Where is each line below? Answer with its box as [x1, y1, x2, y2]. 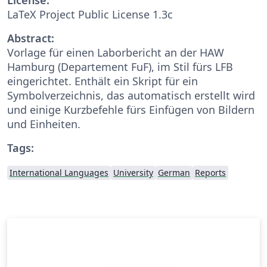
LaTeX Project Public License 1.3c [7, 7, 173, 21]
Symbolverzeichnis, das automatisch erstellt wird [7, 88, 255, 103]
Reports [195, 166, 226, 178]
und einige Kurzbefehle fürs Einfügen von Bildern [7, 102, 254, 117]
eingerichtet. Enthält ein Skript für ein [7, 73, 198, 88]
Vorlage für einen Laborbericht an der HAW [7, 45, 224, 60]
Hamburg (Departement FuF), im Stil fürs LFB [7, 59, 233, 74]
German [158, 166, 190, 178]
